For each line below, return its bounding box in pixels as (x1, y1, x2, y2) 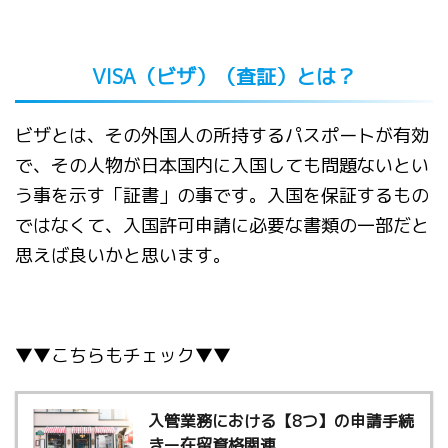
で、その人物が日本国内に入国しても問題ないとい (15, 153, 429, 178)
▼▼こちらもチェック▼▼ (15, 343, 231, 368)
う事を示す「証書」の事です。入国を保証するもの (15, 183, 429, 208)
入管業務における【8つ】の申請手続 (148, 410, 414, 432)
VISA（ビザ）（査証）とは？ (92, 62, 356, 90)
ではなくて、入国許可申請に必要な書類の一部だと (15, 213, 429, 238)
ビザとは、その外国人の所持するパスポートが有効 (15, 123, 429, 148)
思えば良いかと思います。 (15, 243, 231, 268)
